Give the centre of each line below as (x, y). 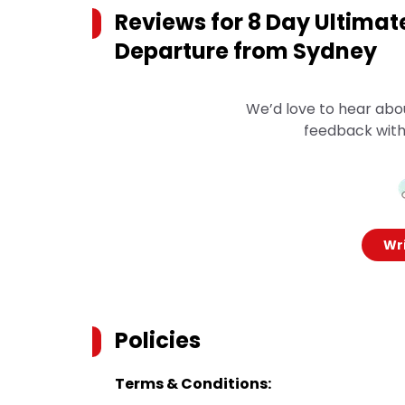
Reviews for (181, 22)
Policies (158, 340)
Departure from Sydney (246, 51)
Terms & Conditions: (193, 384)
